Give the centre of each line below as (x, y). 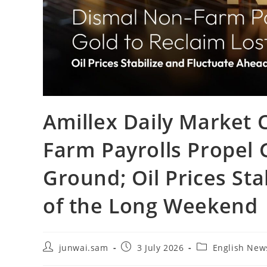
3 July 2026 (160, 247)
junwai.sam (83, 247)
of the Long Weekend (150, 205)
